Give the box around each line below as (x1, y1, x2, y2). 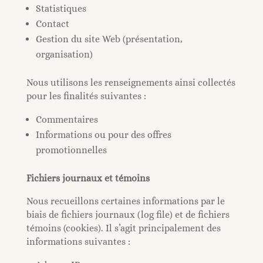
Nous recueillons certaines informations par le (26, 195, 225, 207)
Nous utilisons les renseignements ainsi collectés (26, 77, 235, 88)
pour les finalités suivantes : (26, 90, 146, 102)
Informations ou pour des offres (35, 129, 171, 140)
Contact (35, 18, 69, 29)
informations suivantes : (26, 236, 130, 247)
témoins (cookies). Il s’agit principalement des (26, 222, 221, 234)
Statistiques (35, 3, 86, 14)
